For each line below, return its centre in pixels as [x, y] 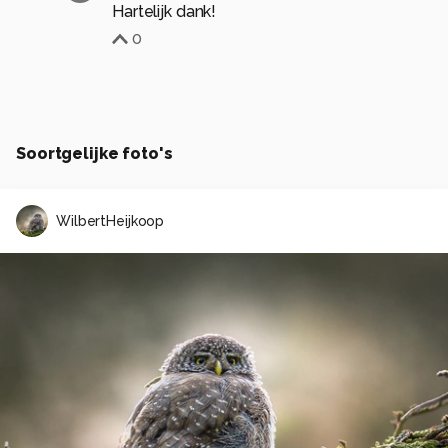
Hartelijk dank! [164, 12]
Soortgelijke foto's [94, 154]
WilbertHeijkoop [110, 220]
